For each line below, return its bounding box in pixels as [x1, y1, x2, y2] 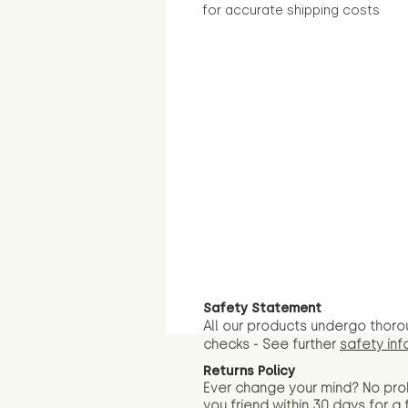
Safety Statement [203, 300, 321, 316]
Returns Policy [203, 362, 295, 379]
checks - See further [203, 336, 340, 352]
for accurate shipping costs [202, 2, 380, 18]
